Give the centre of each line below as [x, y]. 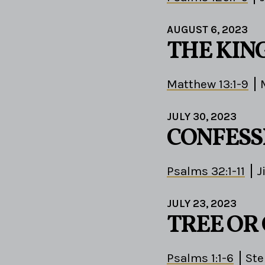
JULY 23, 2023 [202, 204]
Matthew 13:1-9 [208, 84]
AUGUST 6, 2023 [207, 30]
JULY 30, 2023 [202, 117]
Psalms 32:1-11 [206, 171]
